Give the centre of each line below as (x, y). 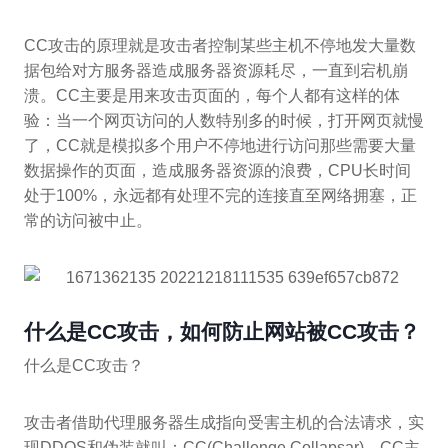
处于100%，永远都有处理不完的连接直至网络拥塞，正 (220, 196)
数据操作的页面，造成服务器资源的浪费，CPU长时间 (217, 171)
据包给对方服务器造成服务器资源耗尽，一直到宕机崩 (216, 71)
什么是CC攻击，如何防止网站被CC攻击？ (222, 332)
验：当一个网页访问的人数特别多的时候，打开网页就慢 (224, 121)
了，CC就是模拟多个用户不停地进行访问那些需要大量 (220, 146)
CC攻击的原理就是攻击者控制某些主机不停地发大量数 (220, 46)
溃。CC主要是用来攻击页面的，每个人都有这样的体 (212, 96)
